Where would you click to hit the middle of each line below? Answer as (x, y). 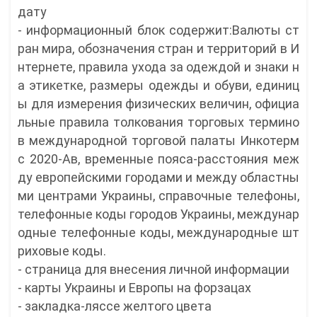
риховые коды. (62, 251)
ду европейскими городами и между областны (158, 178)
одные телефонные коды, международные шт (158, 233)
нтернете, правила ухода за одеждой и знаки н (158, 67)
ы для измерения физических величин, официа (158, 104)
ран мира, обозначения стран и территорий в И (158, 49)
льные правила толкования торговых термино (158, 122)
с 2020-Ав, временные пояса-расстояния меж (158, 159)
